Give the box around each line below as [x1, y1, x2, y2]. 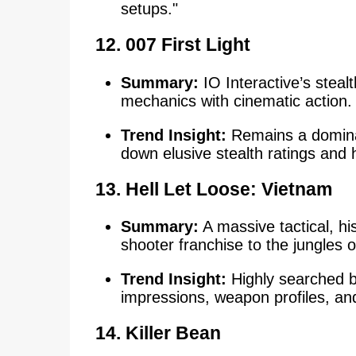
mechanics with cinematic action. [120, 91, 352, 110]
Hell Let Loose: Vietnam [125, 178, 332, 199]
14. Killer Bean [95, 323, 221, 344]
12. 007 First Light [95, 34, 250, 56]
